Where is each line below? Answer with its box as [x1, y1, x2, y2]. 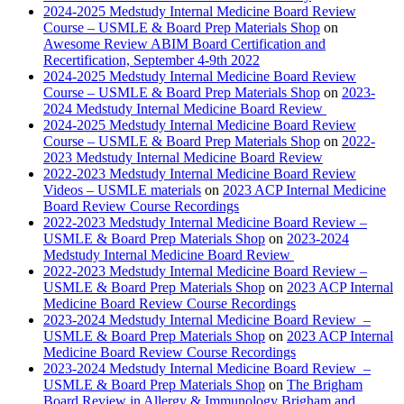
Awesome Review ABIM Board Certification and [43, 36, 326, 52]
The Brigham [287, 377, 363, 393]
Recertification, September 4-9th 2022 [43, 52, 260, 69]
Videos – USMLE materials [43, 182, 201, 198]
